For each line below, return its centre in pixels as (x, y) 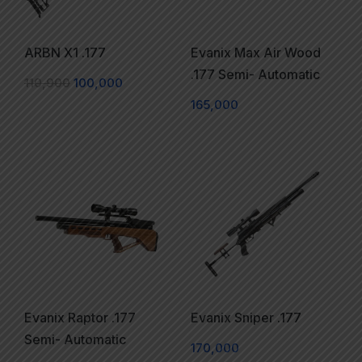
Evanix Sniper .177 (246, 318)
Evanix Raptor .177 (80, 318)
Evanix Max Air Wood (255, 53)
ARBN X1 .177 (65, 53)
